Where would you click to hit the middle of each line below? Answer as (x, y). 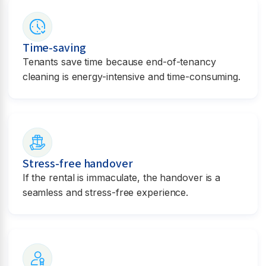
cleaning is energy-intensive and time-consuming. (131, 76)
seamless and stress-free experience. (105, 192)
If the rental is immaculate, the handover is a (121, 177)
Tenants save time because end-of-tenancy (119, 61)
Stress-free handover (77, 164)
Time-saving (54, 48)
